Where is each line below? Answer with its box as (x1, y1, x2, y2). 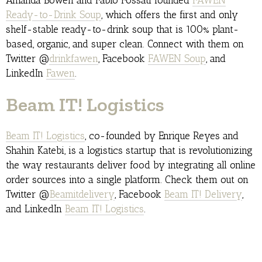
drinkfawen (49, 53, 98, 65)
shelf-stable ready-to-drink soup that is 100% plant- (6, 23, 239, 36)
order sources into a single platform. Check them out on (6, 174, 249, 186)
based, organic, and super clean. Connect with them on (6, 38, 244, 50)
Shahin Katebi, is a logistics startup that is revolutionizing (6, 144, 253, 157)
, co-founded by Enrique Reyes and (85, 130, 239, 142)
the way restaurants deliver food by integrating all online (6, 159, 256, 171)
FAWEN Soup (148, 53, 206, 65)
